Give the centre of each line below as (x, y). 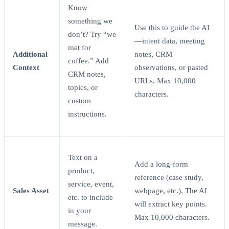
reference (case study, (169, 177)
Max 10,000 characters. (172, 217)
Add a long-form (161, 164)
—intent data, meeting (170, 41)
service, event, (91, 184)
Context (26, 67)
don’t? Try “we (92, 34)
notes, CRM (153, 54)
